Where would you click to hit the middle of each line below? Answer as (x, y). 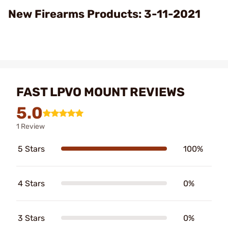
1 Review (31, 126)
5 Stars (31, 149)
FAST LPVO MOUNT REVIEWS (101, 92)
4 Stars (31, 183)
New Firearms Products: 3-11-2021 (105, 14)
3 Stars (31, 218)
